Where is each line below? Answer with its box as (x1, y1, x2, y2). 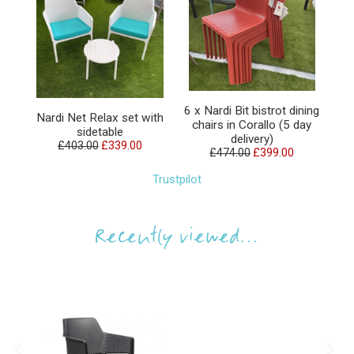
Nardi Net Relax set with (36, 111, 164, 126)
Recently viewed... (95, 224, 259, 254)
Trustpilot (153, 172, 201, 187)
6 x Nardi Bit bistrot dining (184, 104, 320, 119)
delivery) (230, 132, 273, 147)
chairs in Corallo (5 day (192, 118, 312, 133)
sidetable (76, 125, 123, 140)
